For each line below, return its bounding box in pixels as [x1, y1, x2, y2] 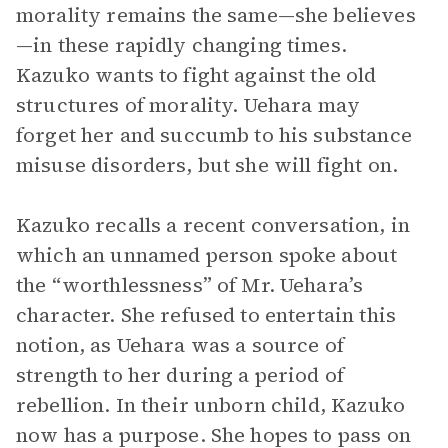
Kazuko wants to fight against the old [16, 61, 377, 89]
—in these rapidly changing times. [16, 31, 347, 59]
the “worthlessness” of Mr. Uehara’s [16, 271, 364, 299]
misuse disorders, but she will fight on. [16, 151, 398, 179]
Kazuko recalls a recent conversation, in [16, 211, 410, 239]
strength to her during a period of [16, 361, 345, 389]
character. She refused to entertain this [16, 301, 396, 329]
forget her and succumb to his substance [16, 121, 412, 149]
